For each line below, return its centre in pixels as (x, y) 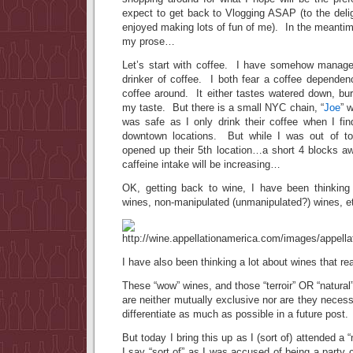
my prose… (149, 41)
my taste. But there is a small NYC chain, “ (223, 108)
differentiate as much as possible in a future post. (235, 314)
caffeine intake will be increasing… (201, 164)
